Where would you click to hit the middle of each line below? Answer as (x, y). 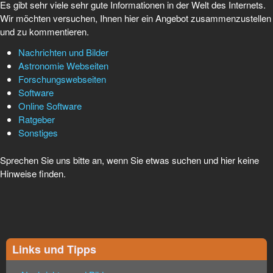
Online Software (50, 106)
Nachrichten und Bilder (63, 52)
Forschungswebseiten (62, 79)
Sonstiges (38, 133)
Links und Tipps (54, 249)
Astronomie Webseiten (63, 66)
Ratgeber (37, 119)
